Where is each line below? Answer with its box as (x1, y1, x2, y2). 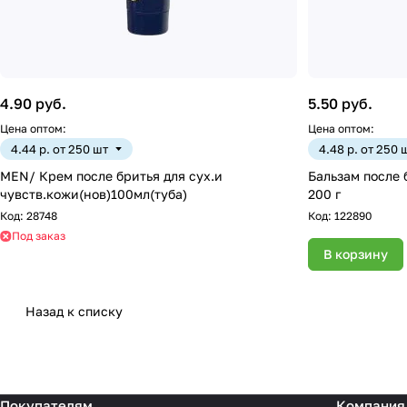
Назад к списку (25, 303, 123, 320)
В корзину (323, 246, 388, 263)
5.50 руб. (308, 94, 372, 114)
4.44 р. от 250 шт (11, 142, 108, 157)
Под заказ (12, 229, 65, 243)
